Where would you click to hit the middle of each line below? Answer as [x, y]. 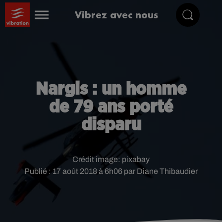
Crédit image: [97, 159]
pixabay [136, 159]
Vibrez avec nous [117, 15]
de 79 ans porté [111, 107]
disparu [111, 125]
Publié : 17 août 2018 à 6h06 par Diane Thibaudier [111, 171]
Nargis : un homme [111, 89]
